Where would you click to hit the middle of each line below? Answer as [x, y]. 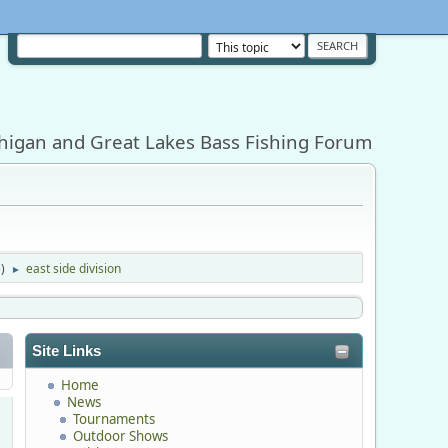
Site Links [66, 350]
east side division [73, 268]
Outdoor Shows [120, 435]
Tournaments [113, 418]
